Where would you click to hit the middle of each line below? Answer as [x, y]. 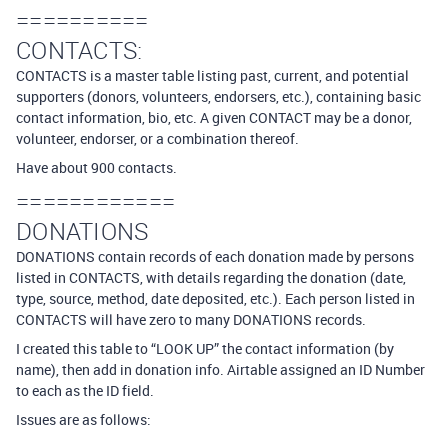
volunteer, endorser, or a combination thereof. [157, 138]
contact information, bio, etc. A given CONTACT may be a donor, [214, 117]
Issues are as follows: [83, 419]
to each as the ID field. [85, 390]
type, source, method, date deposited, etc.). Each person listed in [215, 298]
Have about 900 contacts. [96, 167]
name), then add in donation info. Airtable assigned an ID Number [220, 369]
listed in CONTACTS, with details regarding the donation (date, [211, 277]
